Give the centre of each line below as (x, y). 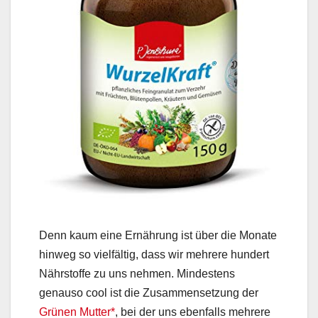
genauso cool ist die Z (94, 293)
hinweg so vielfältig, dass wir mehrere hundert (154, 255)
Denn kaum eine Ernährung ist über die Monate (158, 236)
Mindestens (206, 274)
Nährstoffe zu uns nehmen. (108, 274)
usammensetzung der (204, 293)
